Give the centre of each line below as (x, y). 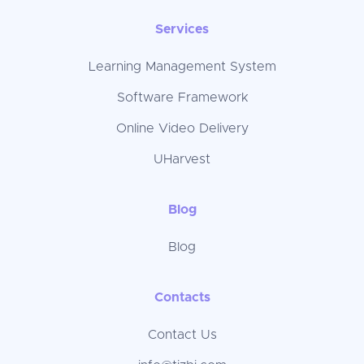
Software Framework (182, 97)
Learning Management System (182, 67)
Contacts (182, 297)
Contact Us (182, 335)
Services (182, 29)
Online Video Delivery (182, 128)
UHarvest (182, 159)
